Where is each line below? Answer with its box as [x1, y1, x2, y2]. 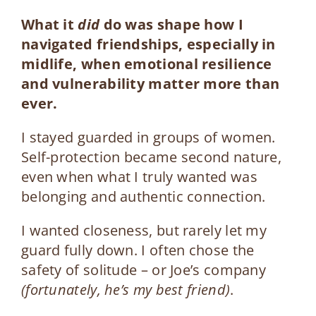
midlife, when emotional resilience [20, 54, 272, 73]
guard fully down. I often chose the [20, 240, 255, 260]
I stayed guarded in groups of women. [20, 127, 276, 147]
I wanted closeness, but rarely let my [20, 220, 267, 240]
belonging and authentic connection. [20, 186, 266, 206]
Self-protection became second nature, [20, 147, 282, 166]
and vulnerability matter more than [20, 73, 280, 93]
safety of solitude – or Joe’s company [20, 260, 267, 279]
